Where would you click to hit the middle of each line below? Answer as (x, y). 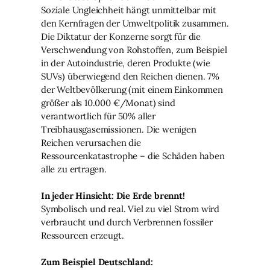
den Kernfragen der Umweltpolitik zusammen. (135, 23)
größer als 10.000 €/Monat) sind (108, 102)
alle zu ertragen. (74, 169)
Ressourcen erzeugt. (83, 235)
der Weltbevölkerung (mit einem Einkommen (132, 89)
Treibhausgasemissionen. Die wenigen (119, 129)
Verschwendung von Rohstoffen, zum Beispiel (134, 49)
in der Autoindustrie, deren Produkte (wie (126, 63)
